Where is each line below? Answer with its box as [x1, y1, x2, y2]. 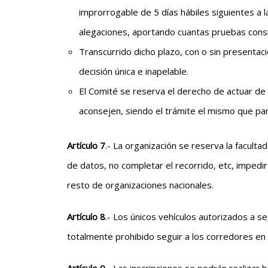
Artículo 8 [67, 211, 105, 223]
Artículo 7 [67, 139, 105, 151]
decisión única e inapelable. [79, 65, 188, 77]
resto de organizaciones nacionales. [67, 179, 214, 191]
